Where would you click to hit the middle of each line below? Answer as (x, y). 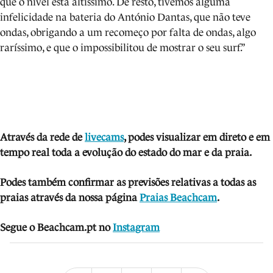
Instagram (136, 228)
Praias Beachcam (178, 198)
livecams (104, 138)
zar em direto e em (228, 138)
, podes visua (152, 138)
